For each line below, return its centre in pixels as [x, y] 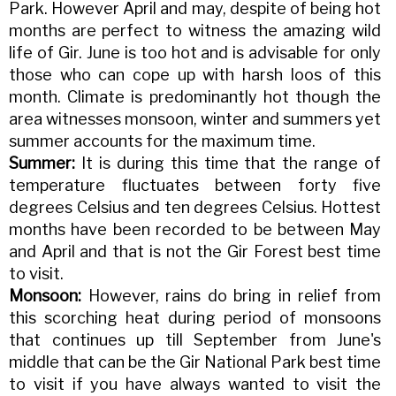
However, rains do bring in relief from [232, 296]
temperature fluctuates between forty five [195, 186]
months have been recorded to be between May [195, 230]
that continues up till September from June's [195, 340]
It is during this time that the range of [228, 164]
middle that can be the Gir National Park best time [195, 362]
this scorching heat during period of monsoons [195, 318]
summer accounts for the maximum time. [162, 141]
